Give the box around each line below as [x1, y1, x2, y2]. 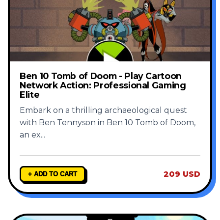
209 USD [164, 169, 200, 179]
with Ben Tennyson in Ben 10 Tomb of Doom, [20, 118, 195, 128]
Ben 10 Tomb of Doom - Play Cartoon [20, 71, 182, 82]
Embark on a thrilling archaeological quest [20, 106, 187, 115]
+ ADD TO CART [28, 170, 77, 178]
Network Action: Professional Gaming [20, 80, 186, 91]
